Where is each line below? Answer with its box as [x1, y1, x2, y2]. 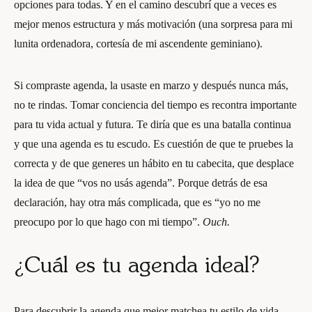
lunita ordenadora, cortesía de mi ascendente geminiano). [14, 38, 263, 49]
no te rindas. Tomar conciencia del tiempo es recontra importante [14, 99, 297, 111]
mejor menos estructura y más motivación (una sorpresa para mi [14, 18, 292, 30]
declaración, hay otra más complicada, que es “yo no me [14, 196, 260, 208]
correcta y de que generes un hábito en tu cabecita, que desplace [14, 157, 294, 169]
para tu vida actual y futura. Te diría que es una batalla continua [14, 118, 291, 130]
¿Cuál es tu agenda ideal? [14, 256, 260, 278]
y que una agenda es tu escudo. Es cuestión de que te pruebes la [14, 138, 293, 150]
